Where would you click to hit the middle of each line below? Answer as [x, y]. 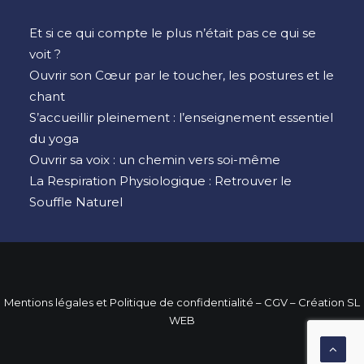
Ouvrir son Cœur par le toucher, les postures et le [182, 75]
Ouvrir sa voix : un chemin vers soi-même [155, 160]
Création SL [329, 302]
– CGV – [276, 302]
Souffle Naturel [76, 202]
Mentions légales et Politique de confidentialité [129, 302]
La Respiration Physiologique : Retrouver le [160, 181]
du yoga [54, 139]
